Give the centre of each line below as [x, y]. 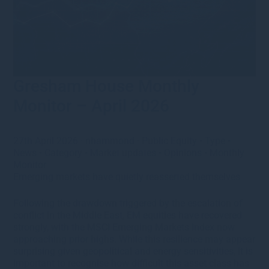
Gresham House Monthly [107, 86]
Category [64, 153]
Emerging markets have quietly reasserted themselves [127, 177]
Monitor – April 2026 [92, 106]
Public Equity [170, 141]
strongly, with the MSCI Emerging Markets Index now [124, 227]
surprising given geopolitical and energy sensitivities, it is [133, 251]
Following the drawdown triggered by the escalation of [128, 203]
